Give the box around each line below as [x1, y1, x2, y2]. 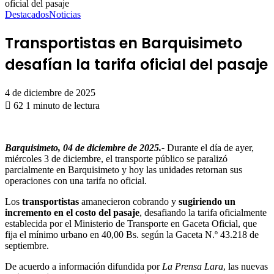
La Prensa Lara [162, 261, 223, 272]
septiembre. [5, 240, 51, 251]
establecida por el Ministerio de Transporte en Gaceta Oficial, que [5, 218, 257, 229]
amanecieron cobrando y [79, 196, 179, 207]
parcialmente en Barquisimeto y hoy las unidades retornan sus [5, 164, 242, 175]
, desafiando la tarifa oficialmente [139, 207, 267, 218]
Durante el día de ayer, [167, 142, 254, 153]
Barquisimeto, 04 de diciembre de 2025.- [5, 142, 167, 153]
